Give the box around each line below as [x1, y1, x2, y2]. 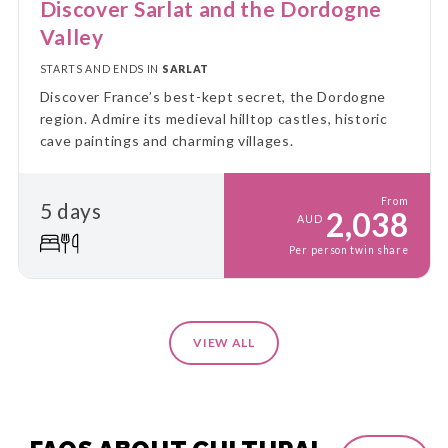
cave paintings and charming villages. [39, 132, 294, 149]
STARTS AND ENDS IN [39, 62, 162, 75]
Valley [39, 24, 104, 49]
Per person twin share [288, 244, 409, 256]
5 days [39, 197, 102, 223]
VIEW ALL [193, 335, 255, 350]
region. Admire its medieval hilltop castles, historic [39, 110, 388, 127]
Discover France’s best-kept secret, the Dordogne [39, 88, 387, 105]
